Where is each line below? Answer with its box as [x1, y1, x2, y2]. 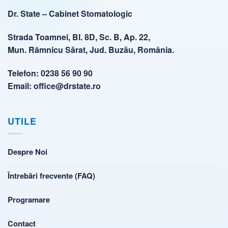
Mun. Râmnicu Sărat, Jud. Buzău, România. [8, 44, 174, 55]
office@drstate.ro [34, 79, 101, 92]
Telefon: [8, 67, 41, 79]
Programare [8, 194, 50, 206]
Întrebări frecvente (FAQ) [8, 170, 95, 182]
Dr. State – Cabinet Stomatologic [8, 8, 132, 20]
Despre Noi [8, 146, 47, 158]
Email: [8, 79, 34, 92]
